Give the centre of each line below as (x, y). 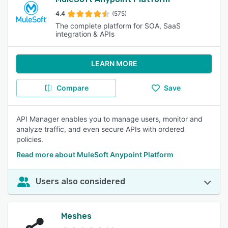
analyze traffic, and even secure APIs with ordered (101, 129)
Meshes (76, 216)
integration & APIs (85, 34)
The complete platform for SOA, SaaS (118, 26)
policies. (30, 139)
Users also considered (80, 181)
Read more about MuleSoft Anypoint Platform (95, 154)
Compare (72, 88)
